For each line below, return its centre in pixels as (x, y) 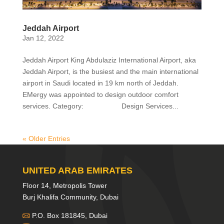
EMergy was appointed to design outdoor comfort (100, 94)
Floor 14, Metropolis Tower (64, 185)
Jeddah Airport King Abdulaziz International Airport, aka (109, 60)
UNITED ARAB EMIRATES (77, 170)
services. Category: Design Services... (100, 106)
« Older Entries (46, 138)
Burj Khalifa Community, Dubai (70, 197)
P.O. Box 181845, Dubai (68, 215)
